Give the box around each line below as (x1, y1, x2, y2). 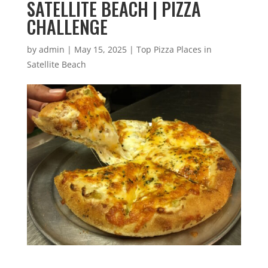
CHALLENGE (26, 13, 108, 40)
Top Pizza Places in (136, 44, 212, 55)
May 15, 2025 (74, 44, 127, 55)
